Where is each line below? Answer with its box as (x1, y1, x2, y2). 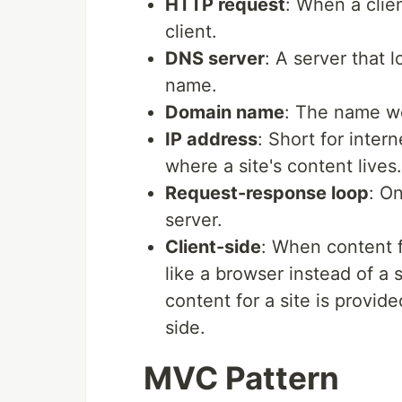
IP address (165, 127, 258, 150)
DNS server (165, 47, 265, 69)
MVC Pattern (144, 358, 339, 397)
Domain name (165, 100, 284, 123)
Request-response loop (165, 181, 369, 204)
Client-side (165, 235, 261, 258)
